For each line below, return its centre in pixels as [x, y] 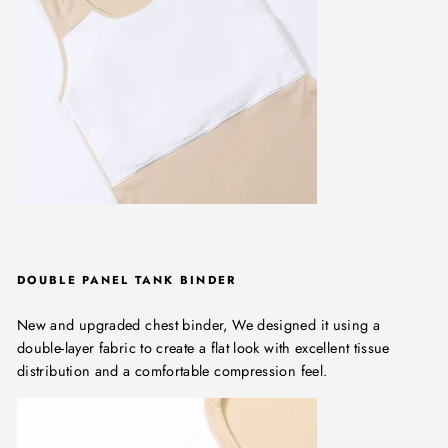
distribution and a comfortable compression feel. [172, 371]
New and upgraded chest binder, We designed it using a [199, 325]
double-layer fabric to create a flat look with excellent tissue [203, 348]
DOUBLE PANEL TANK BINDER [127, 280]
